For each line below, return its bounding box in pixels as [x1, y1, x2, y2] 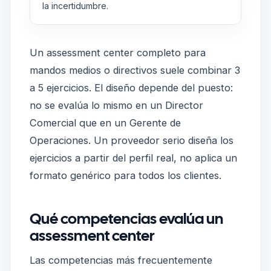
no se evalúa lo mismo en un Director [30, 99, 203, 112]
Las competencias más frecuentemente [30, 254, 212, 267]
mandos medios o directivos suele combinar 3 [30, 64, 240, 77]
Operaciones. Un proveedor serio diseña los [30, 134, 233, 147]
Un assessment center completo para [30, 47, 206, 59]
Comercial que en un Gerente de [30, 117, 181, 129]
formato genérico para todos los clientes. [30, 169, 221, 182]
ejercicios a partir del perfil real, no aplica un [30, 152, 237, 165]
